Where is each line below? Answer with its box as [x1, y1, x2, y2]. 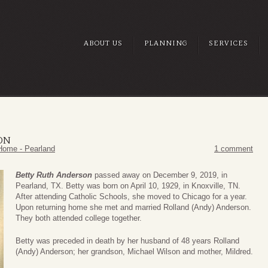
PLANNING [144, 39, 187, 47]
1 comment [214, 144, 253, 154]
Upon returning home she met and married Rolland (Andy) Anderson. [16, 203, 251, 212]
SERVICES [209, 39, 248, 47]
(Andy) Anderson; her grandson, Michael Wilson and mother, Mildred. [16, 246, 253, 256]
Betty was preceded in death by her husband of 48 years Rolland [16, 236, 239, 245]
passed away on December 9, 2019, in [92, 170, 227, 180]
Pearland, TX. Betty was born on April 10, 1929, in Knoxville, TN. [16, 181, 240, 191]
